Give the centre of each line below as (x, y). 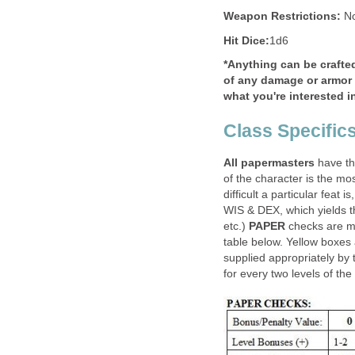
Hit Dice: (246, 40)
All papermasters (269, 163)
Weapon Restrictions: (282, 17)
